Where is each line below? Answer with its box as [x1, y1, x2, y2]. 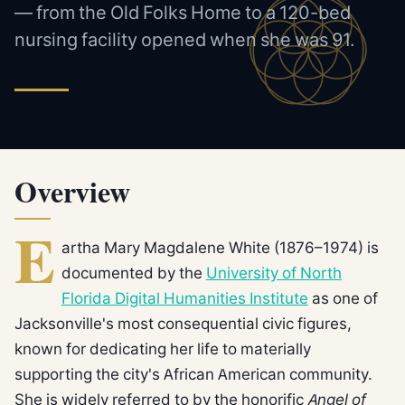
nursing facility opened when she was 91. [14, 28, 355, 50]
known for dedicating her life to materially [14, 339, 311, 357]
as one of [307, 288, 378, 306]
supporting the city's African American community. [14, 364, 372, 382]
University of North [205, 263, 342, 281]
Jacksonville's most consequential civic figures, [14, 314, 352, 332]
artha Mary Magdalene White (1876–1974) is [61, 238, 379, 256]
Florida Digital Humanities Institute [61, 288, 308, 306]
